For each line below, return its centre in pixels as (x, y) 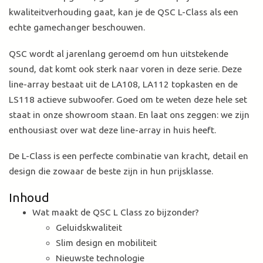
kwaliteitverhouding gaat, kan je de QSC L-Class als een (124, 12)
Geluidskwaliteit (90, 227)
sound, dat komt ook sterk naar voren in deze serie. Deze (125, 69)
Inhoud (29, 197)
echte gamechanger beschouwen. (77, 28)
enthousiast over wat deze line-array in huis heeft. (112, 130)
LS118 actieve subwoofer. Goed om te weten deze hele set (128, 99)
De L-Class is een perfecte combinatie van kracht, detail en (129, 156)
